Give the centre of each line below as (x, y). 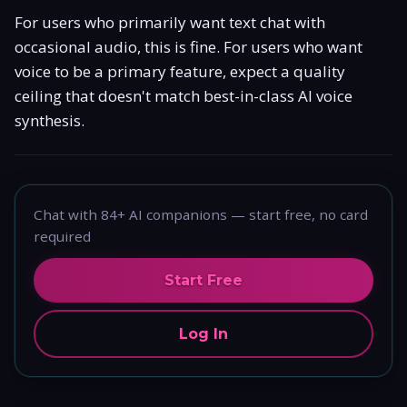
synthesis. (50, 120)
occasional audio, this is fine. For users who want (189, 46)
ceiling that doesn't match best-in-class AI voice (184, 95)
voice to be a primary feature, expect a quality (180, 71)
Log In (203, 333)
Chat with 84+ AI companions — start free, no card (201, 214)
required (62, 236)
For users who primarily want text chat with (170, 22)
